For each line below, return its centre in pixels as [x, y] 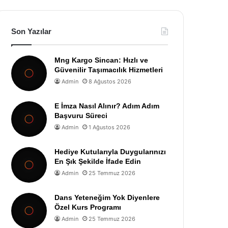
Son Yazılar [32, 31]
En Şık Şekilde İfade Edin [98, 161]
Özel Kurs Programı [88, 207]
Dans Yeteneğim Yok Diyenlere [107, 197]
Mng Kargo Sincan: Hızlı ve [102, 60]
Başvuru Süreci [81, 116]
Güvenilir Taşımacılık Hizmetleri [109, 70]
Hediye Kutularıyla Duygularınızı [110, 152]
